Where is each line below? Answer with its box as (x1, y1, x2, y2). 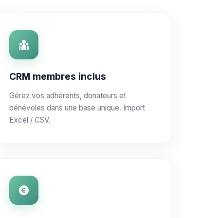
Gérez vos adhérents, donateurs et (9, 91, 126, 100)
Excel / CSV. (9, 115, 51, 125)
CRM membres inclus (9, 71, 106, 82)
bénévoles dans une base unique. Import (9, 103, 145, 112)
